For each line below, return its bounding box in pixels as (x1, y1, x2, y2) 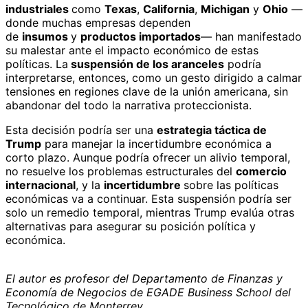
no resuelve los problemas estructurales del (5, 164, 236, 179)
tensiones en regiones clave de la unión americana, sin (5, 85, 288, 99)
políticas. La (5, 57, 68, 71)
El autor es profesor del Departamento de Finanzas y (5, 272, 283, 286)
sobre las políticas (184, 178, 278, 192)
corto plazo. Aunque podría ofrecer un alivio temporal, (5, 151, 290, 165)
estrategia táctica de (157, 123, 267, 137)
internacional (5, 178, 76, 192)
